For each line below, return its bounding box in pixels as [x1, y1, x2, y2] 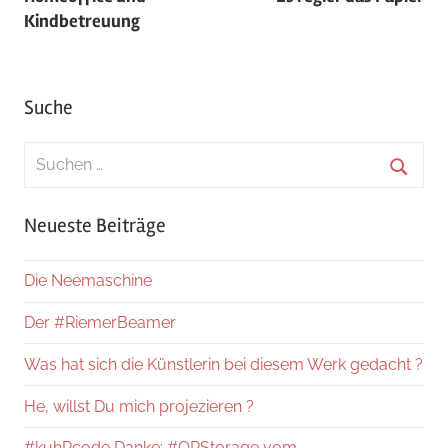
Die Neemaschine [24, 271, 152, 291]
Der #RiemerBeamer [24, 313, 176, 333]
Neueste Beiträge [24, 212, 166, 238]
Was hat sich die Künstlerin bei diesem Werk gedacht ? [24, 354, 423, 374]
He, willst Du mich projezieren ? [24, 396, 254, 416]
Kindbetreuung [24, 10, 140, 33]
